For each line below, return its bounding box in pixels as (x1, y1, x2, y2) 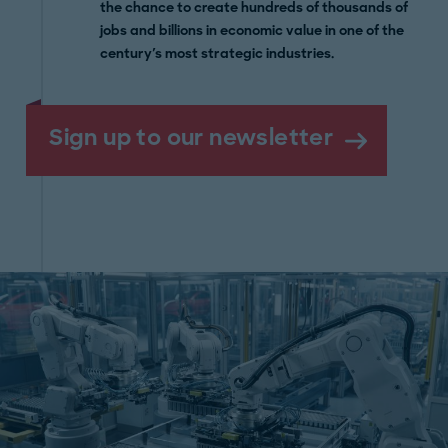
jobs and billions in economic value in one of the (100, 22, 405, 39)
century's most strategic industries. (100, 45, 335, 62)
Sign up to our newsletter (49, 123, 334, 152)
